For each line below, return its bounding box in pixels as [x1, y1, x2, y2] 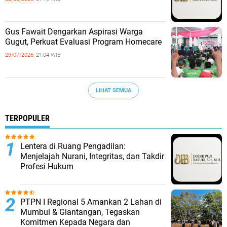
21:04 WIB [36, 52, 61, 58]
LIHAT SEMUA [96, 87, 131, 94]
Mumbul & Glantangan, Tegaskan [20, 207, 140, 217]
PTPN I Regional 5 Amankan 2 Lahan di [20, 197, 162, 207]
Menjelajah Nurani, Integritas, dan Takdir [20, 152, 164, 161]
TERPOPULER [5, 113, 50, 123]
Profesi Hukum [20, 162, 73, 171]
